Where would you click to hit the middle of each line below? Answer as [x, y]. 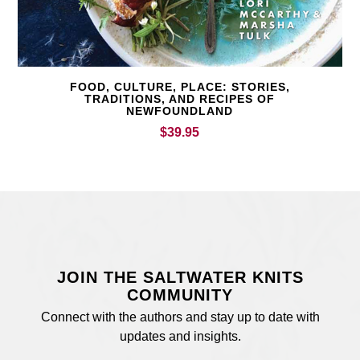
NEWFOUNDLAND [180, 111]
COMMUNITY [180, 295]
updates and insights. [180, 337]
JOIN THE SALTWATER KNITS [180, 278]
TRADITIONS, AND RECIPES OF [180, 99]
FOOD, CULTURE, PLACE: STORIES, [180, 87]
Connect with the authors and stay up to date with [180, 317]
